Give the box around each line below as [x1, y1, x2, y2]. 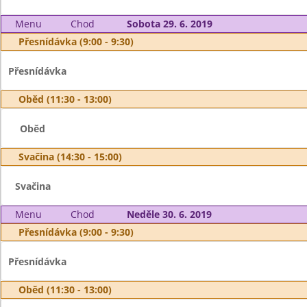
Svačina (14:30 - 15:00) [19, 150, 122, 163]
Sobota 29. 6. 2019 [126, 17, 212, 30]
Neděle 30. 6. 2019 [126, 208, 212, 221]
